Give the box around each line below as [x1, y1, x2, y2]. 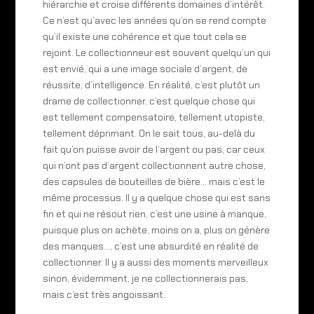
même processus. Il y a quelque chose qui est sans [42, 191, 271, 204]
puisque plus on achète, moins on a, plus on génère [42, 223, 270, 236]
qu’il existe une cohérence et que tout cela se [42, 29, 247, 43]
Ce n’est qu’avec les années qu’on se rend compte [42, 13, 266, 27]
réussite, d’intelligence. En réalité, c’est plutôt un [42, 78, 260, 91]
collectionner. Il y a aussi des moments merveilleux [42, 255, 268, 268]
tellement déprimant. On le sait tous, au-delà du [42, 126, 255, 139]
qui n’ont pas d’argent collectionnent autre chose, [42, 158, 266, 172]
